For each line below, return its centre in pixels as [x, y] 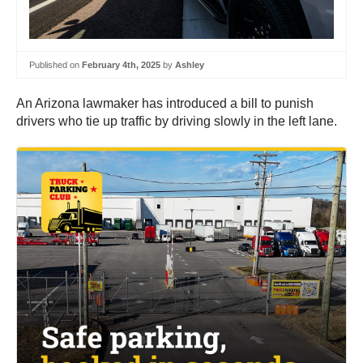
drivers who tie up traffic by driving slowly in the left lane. [177, 122]
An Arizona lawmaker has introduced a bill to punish [165, 104]
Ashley [190, 64]
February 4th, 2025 [121, 64]
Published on [56, 64]
